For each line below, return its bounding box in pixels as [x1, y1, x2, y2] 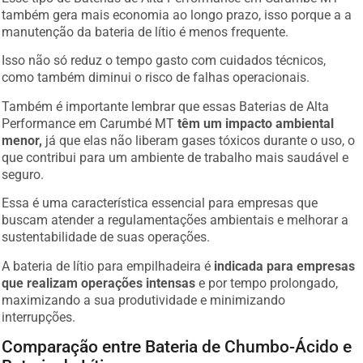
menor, [2, 126, 43, 142]
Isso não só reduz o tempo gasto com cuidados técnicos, [2, 46, 327, 62]
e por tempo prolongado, [195, 268, 339, 284]
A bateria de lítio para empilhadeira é [2, 251, 215, 267]
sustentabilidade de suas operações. [2, 223, 211, 239]
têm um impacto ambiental [177, 109, 335, 125]
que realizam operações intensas [2, 268, 196, 284]
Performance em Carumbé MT [2, 109, 178, 125]
